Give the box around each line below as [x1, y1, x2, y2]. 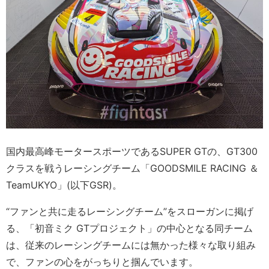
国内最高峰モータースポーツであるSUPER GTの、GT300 [6, 145, 258, 158]
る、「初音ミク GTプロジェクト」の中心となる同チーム [6, 222, 253, 235]
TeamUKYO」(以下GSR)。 [6, 179, 122, 192]
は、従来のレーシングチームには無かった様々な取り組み [6, 239, 256, 252]
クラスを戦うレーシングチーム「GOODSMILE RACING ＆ [6, 162, 259, 175]
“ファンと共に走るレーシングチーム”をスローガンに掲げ [6, 205, 253, 218]
